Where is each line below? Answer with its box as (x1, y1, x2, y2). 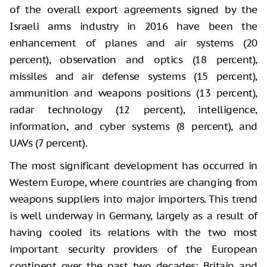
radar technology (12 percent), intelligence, (10, 103, 257, 117)
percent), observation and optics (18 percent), (10, 53, 257, 67)
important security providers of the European (10, 243, 257, 256)
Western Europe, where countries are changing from (10, 176, 257, 190)
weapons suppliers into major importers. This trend (10, 193, 257, 206)
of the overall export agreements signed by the (10, 3, 257, 17)
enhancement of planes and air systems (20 (10, 36, 257, 50)
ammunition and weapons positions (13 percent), (10, 86, 257, 100)
